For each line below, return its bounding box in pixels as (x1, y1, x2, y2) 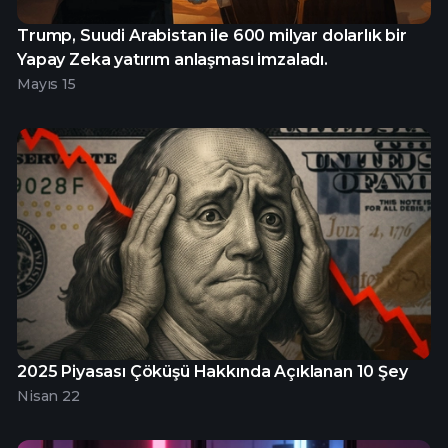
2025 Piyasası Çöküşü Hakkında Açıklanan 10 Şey (17, 362, 408, 382)
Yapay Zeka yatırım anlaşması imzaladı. (17, 49, 328, 69)
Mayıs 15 (17, 74, 76, 93)
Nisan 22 (17, 387, 80, 406)
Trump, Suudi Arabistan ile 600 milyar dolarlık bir (17, 25, 407, 45)
